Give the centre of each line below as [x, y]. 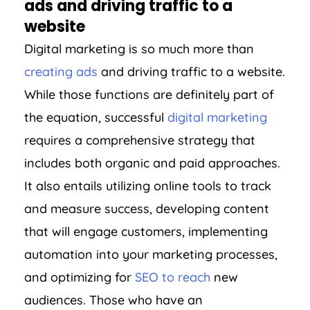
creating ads [61, 72]
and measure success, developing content [147, 209]
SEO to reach [173, 277]
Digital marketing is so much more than [139, 49]
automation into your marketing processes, [151, 255]
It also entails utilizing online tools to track [148, 186]
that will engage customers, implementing [146, 232]
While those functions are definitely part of [149, 95]
